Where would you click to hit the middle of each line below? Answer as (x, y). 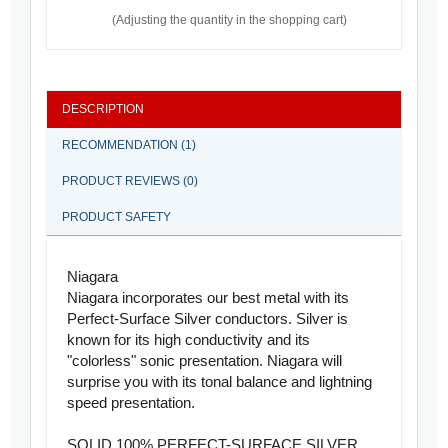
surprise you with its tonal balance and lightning (219, 382)
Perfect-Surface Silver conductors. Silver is (207, 319)
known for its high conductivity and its (188, 340)
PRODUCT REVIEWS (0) (130, 181)
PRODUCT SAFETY (116, 217)
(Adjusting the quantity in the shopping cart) (229, 20)
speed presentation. (131, 403)
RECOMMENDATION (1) (129, 145)
